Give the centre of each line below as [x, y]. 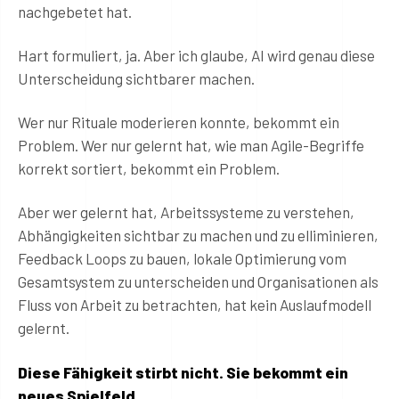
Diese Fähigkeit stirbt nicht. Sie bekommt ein [183, 372]
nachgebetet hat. [75, 11]
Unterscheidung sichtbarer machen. [136, 78]
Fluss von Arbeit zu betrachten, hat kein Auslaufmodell [195, 305]
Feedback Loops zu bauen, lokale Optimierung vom [182, 259]
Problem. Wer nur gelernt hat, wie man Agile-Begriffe [191, 146]
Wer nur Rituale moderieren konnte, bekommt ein [179, 122]
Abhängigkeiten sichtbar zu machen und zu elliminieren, [198, 236]
